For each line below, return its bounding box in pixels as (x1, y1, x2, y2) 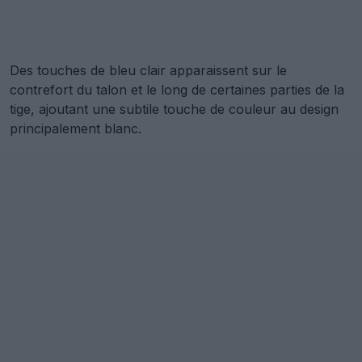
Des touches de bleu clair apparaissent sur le (10, 61, 287, 78)
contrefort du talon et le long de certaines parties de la (10, 81, 344, 98)
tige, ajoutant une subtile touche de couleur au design (10, 100, 339, 117)
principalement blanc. (10, 120, 141, 137)
